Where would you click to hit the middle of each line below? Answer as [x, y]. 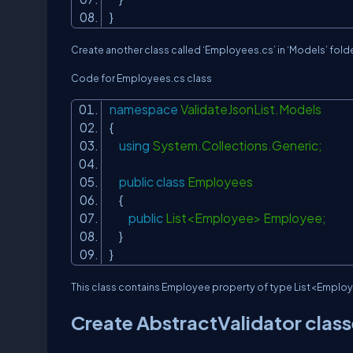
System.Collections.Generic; [238, 145]
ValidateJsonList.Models [252, 109]
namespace [144, 109]
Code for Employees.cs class [141, 78]
